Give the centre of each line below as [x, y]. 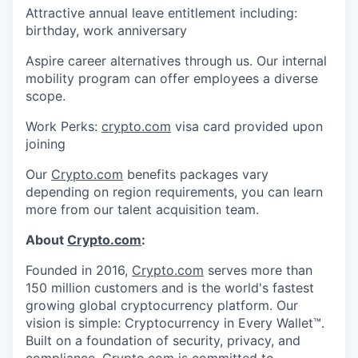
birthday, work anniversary [106, 30]
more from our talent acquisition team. [142, 209]
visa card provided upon [247, 126]
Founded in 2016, [79, 270]
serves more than [258, 270]
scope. [46, 95]
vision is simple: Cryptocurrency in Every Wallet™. [175, 322]
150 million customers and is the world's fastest [170, 287]
